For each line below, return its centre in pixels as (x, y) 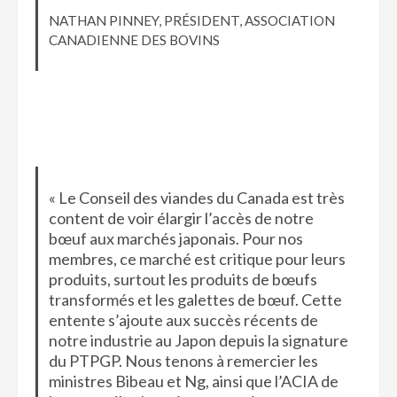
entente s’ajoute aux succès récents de (183, 320)
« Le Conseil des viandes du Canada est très (196, 198)
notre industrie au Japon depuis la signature (198, 341)
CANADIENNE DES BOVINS (134, 40)
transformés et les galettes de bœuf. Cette (195, 300)
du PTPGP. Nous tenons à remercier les (183, 361)
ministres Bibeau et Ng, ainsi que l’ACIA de (193, 381)
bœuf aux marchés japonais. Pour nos (175, 239)
